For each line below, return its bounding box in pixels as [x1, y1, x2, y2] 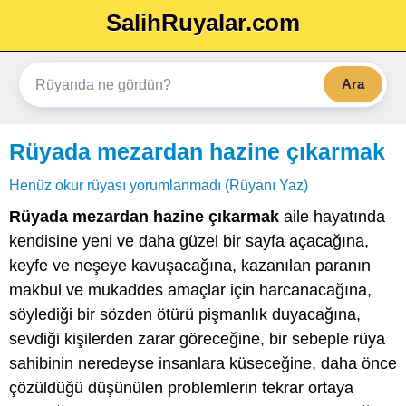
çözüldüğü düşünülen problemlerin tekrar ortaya [9, 379, 353, 397]
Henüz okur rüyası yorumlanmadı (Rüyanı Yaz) [9, 177, 308, 193]
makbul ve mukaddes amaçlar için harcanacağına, [9, 281, 372, 299]
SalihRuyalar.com [106, 9, 300, 36]
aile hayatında [279, 208, 385, 226]
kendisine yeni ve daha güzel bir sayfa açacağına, [9, 232, 369, 250]
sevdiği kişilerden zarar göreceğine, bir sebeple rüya [9, 330, 385, 348]
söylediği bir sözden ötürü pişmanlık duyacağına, [9, 305, 361, 324]
